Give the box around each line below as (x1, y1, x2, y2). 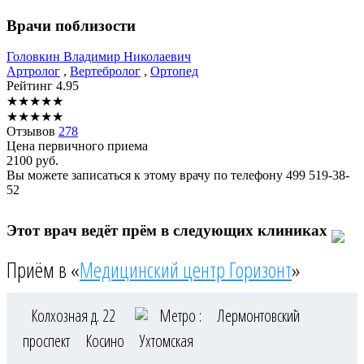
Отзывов (6, 124, 58, 139)
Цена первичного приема (6, 139, 148, 154)
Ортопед (150, 64, 198, 79)
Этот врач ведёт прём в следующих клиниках (6, 222, 331, 240)
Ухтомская (140, 330, 193, 353)
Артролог (6, 64, 60, 79)
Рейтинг (6, 79, 56, 93)
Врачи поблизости (6, 16, 136, 34)
